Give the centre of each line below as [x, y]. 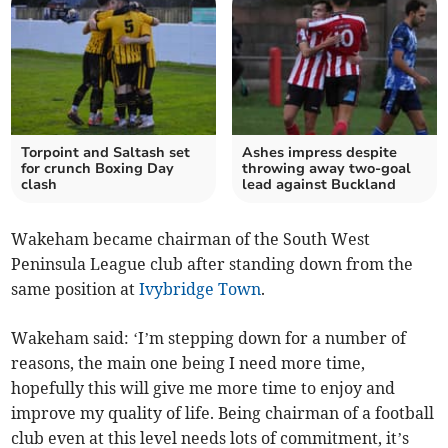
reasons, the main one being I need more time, [188, 362]
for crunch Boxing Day [98, 168]
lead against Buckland [319, 184]
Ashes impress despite [319, 152]
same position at [75, 288]
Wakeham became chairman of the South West [191, 238]
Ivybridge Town [200, 288]
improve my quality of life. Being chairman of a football [223, 412]
